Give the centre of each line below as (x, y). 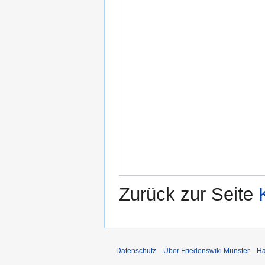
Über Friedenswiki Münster (206, 251)
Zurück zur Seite (189, 195)
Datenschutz (136, 251)
